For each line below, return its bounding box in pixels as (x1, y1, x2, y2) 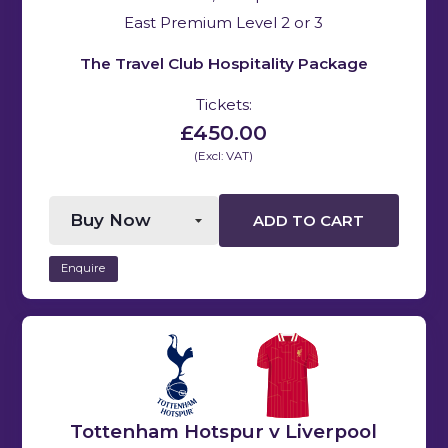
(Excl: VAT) (194, 149, 254, 164)
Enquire (61, 261, 106, 276)
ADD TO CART (253, 211, 365, 230)
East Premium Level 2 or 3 (124, 14, 324, 33)
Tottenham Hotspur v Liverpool (70, 419, 378, 443)
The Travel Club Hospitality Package (79, 54, 368, 74)
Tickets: (195, 95, 252, 115)
